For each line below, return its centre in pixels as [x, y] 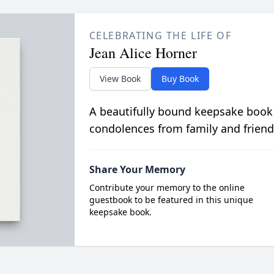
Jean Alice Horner [143, 53]
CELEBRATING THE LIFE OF [160, 35]
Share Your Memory [137, 169]
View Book [120, 79]
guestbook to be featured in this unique [171, 200]
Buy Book [180, 79]
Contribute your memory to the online [167, 187]
